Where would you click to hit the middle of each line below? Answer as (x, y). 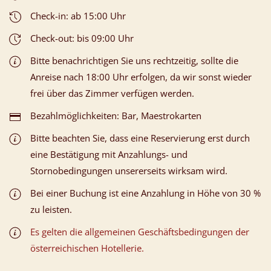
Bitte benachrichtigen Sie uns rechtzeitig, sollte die (134, 60)
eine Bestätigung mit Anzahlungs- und (109, 154)
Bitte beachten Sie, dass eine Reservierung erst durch (140, 138)
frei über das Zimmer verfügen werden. (112, 93)
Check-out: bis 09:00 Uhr (82, 38)
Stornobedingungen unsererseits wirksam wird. (129, 170)
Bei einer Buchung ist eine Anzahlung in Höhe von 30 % (145, 193)
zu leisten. (51, 209)
